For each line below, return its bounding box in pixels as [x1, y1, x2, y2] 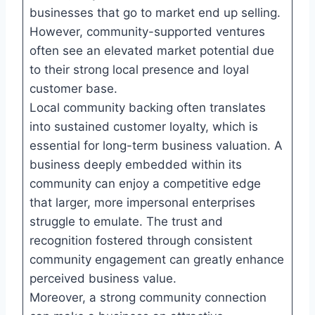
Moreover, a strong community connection [29, 290, 266, 304]
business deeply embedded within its [29, 157, 242, 172]
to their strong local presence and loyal [29, 62, 249, 77]
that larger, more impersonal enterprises [29, 195, 255, 210]
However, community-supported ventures [29, 24, 265, 39]
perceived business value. [29, 271, 176, 285]
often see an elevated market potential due [29, 43, 274, 58]
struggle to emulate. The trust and [29, 214, 223, 229]
